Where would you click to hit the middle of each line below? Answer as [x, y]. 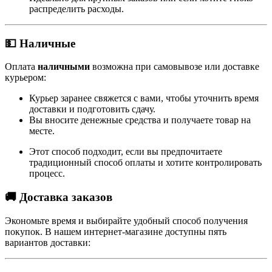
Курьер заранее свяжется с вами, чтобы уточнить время [144, 98]
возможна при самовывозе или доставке [176, 67]
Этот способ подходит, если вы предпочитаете [126, 152]
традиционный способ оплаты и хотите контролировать [145, 163]
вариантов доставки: [48, 242]
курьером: [25, 78]
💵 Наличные [40, 43]
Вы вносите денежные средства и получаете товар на [140, 120]
